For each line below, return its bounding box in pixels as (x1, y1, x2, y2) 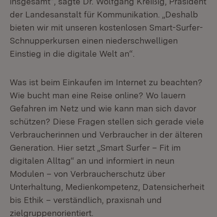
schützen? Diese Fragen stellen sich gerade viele (10, 116, 204, 126)
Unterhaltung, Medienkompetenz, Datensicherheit (10, 182, 204, 192)
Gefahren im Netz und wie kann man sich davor (10, 103, 196, 113)
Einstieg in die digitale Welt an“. (10, 48, 135, 59)
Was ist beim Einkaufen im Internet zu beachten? (10, 77, 202, 87)
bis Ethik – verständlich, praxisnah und (10, 195, 162, 205)
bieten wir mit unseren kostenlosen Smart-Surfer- (10, 22, 203, 32)
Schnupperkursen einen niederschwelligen (10, 35, 178, 46)
